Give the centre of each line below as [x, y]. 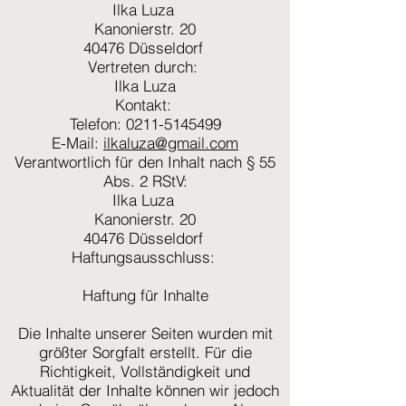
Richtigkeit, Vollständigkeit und [145, 371]
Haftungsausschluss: [145, 257]
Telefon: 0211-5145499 [145, 124]
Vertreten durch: [145, 67]
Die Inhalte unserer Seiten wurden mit [145, 333]
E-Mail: [77, 143]
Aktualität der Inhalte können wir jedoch [145, 390]
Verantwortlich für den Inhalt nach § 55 [145, 162]
